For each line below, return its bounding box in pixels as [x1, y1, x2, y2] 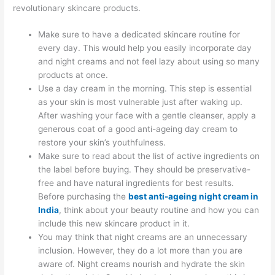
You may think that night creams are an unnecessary [38, 232, 248, 242]
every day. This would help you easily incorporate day [38, 43, 252, 53]
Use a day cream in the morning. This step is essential [38, 83, 252, 94]
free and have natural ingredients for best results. [38, 178, 234, 188]
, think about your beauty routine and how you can [59, 205, 260, 215]
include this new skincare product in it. [38, 219, 190, 229]
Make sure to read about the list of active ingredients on [38, 151, 260, 161]
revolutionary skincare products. [13, 2, 141, 13]
